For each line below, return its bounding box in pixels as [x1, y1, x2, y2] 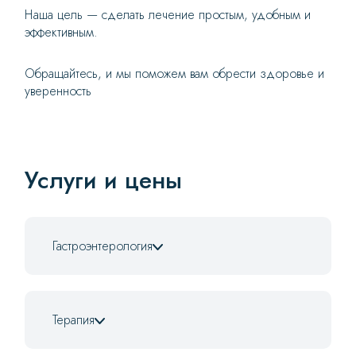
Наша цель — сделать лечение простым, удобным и [25, 6, 311, 25]
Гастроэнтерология [52, 237, 153, 256]
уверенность [25, 82, 91, 101]
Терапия [52, 311, 95, 330]
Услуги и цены [25, 163, 182, 198]
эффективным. [25, 23, 102, 42]
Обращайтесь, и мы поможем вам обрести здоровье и [25, 64, 324, 83]
